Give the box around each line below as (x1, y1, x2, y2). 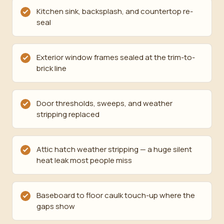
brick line (36, 63, 66, 73)
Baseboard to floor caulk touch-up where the (36, 190, 195, 200)
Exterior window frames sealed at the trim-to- (36, 52, 195, 62)
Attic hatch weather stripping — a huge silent (36, 144, 192, 154)
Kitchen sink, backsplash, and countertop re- (36, 6, 193, 16)
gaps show (36, 201, 75, 211)
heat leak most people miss (36, 155, 132, 165)
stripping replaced (36, 109, 99, 119)
